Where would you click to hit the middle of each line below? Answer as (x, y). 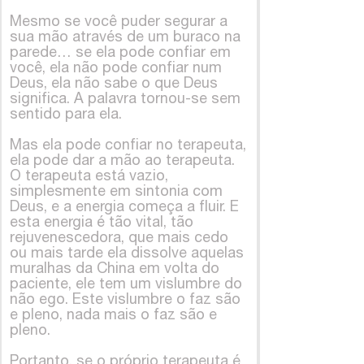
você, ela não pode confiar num (116, 67)
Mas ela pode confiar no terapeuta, (128, 144)
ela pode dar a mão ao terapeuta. (122, 159)
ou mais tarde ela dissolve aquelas (127, 252)
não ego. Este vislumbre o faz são (125, 298)
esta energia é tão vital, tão (102, 221)
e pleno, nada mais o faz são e (113, 314)
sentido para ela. (66, 113)
